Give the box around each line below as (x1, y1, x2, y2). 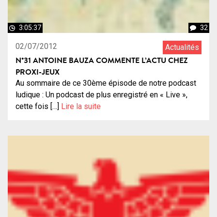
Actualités (165, 42, 199, 52)
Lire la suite (61, 101, 101, 111)
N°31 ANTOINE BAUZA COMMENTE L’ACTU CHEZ (15, 54, 188, 65)
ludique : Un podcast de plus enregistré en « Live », (15, 90, 187, 99)
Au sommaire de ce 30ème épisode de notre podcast (15, 78, 196, 88)
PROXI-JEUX (15, 66, 60, 77)
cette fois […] (15, 101, 61, 111)
